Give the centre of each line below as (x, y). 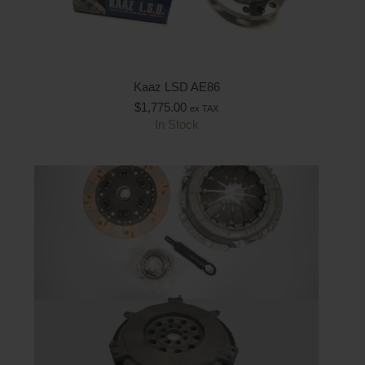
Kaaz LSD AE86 (176, 86)
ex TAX (204, 108)
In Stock (176, 124)
